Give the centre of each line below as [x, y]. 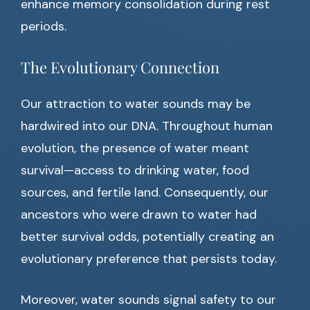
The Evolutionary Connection [120, 67]
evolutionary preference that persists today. [149, 259]
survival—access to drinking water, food [135, 171]
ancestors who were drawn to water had [139, 215]
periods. [44, 27]
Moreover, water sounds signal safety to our [148, 300]
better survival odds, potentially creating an [147, 237]
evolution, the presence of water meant [135, 148]
